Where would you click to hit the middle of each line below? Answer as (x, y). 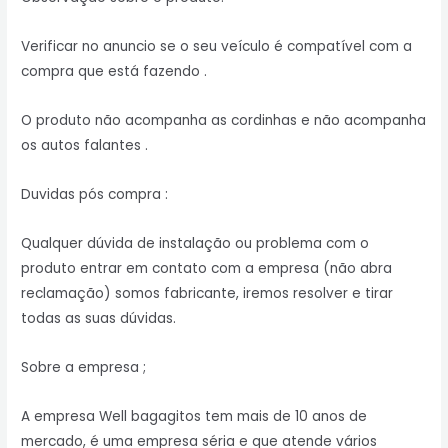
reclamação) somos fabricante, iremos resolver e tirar (207, 293)
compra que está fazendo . (114, 71)
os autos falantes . (85, 145)
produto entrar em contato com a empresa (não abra (207, 268)
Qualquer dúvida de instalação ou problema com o (195, 243)
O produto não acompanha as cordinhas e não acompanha (224, 120)
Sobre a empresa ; (84, 367)
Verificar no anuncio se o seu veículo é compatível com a (217, 46)
